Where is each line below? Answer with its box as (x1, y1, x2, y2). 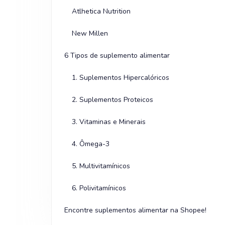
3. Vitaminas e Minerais (72, 117, 146, 127)
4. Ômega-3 (72, 139, 109, 149)
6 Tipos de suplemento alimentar (64, 51, 170, 61)
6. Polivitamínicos (72, 183, 126, 193)
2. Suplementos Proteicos (72, 95, 153, 105)
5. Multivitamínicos (72, 161, 130, 171)
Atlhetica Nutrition (72, 7, 131, 17)
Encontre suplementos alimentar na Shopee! (64, 205, 206, 215)
